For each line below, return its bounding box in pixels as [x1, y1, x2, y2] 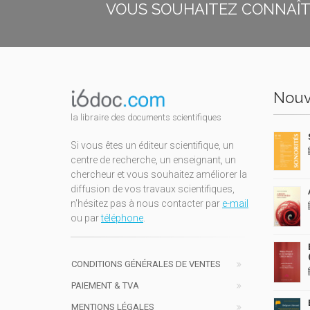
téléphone [101, 212, 143, 224]
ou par [71, 212, 101, 224]
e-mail [222, 197, 248, 209]
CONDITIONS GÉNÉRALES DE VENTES [71, 258, 221, 269]
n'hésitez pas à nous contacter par [71, 197, 222, 209]
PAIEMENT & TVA [71, 280, 139, 291]
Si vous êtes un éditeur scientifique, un [71, 139, 234, 151]
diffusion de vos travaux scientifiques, [71, 183, 235, 194]
